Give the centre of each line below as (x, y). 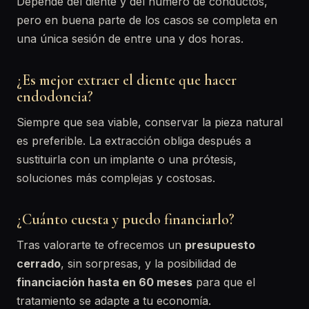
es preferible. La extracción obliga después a (134, 141)
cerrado (39, 263)
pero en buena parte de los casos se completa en (147, 20)
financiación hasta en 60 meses (104, 282)
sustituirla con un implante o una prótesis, (127, 159)
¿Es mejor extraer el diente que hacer (127, 80)
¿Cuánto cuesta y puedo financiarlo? (126, 219)
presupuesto (220, 245)
